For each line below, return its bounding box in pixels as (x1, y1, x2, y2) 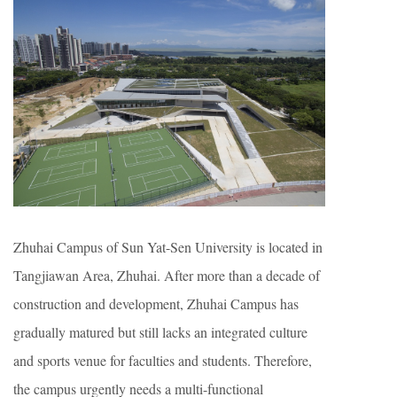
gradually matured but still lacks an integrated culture (13, 322, 307, 341)
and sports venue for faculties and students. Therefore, (13, 350, 312, 370)
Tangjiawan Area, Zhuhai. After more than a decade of (13, 265, 320, 284)
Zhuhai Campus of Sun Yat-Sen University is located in (13, 237, 323, 256)
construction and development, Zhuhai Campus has (13, 293, 299, 313)
